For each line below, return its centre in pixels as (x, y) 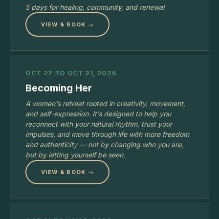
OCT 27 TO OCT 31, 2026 (71, 73)
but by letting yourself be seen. (75, 155)
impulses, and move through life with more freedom (107, 134)
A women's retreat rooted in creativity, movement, (105, 103)
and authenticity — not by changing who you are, (104, 144)
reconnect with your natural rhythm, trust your (99, 124)
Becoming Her (59, 88)
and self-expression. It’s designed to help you (98, 114)
